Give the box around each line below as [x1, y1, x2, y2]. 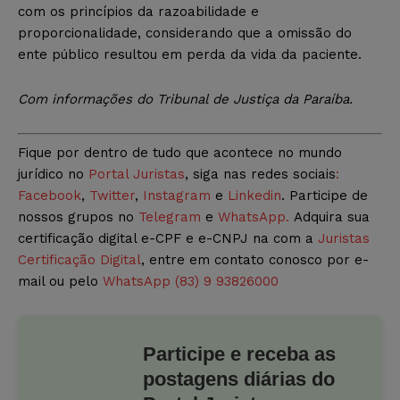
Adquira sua [294, 208, 370, 225]
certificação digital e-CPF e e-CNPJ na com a [18, 229, 318, 246]
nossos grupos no [18, 208, 138, 225]
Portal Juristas [88, 165, 185, 182]
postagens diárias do [143, 367, 335, 390]
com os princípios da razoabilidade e [18, 4, 259, 21]
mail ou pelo [18, 272, 103, 289]
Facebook [18, 187, 81, 204]
